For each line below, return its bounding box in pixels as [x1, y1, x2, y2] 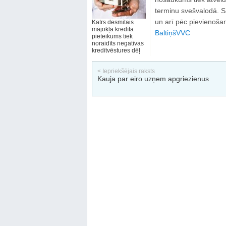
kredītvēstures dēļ [91, 47, 140, 54]
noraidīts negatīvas [91, 40, 144, 47]
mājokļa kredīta [91, 26, 134, 33]
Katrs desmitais [91, 19, 134, 26]
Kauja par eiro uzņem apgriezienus [97, 75, 209, 83]
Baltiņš [154, 29, 176, 37]
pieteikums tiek [91, 33, 133, 40]
